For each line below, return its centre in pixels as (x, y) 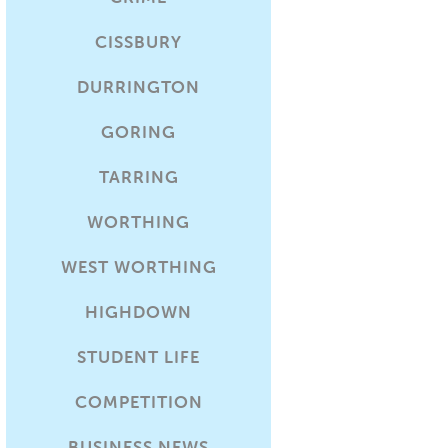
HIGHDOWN (138, 312)
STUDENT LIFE (138, 357)
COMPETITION (138, 402)
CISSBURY (138, 42)
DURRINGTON (138, 87)
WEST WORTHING (138, 267)
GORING (138, 132)
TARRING (138, 177)
